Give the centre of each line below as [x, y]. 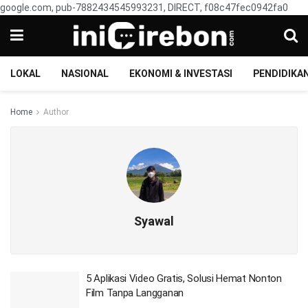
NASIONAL [85, 74]
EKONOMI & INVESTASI [181, 74]
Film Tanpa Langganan [135, 293]
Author [56, 112]
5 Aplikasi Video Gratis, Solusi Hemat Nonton [184, 278]
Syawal [154, 221]
